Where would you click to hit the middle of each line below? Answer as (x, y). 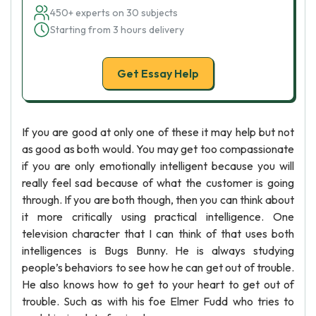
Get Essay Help (158, 73)
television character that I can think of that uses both (158, 233)
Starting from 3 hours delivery (117, 30)
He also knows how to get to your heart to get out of (158, 284)
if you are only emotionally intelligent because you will (158, 166)
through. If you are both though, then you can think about (158, 200)
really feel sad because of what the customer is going (158, 183)
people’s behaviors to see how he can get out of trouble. (158, 267)
